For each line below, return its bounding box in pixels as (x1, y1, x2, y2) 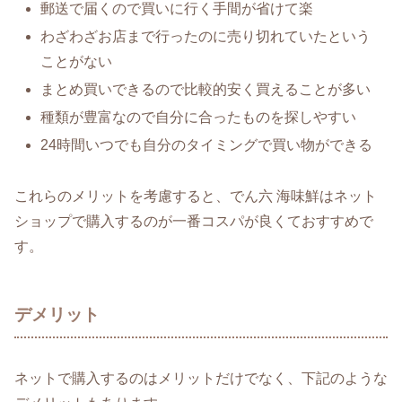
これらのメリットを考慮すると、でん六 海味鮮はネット (14, 188, 377, 205)
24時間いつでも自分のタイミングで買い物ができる (40, 137, 373, 153)
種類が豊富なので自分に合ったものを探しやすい (40, 109, 357, 126)
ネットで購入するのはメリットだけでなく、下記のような (14, 370, 388, 386)
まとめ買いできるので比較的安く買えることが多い (40, 81, 371, 97)
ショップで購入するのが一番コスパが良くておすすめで (14, 214, 373, 230)
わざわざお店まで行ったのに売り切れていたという (40, 28, 371, 44)
